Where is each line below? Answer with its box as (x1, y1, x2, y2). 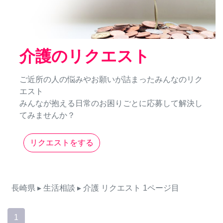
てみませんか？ (19, 111, 75, 120)
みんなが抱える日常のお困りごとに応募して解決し (19, 99, 203, 108)
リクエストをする (30, 138, 94, 147)
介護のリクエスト (19, 47, 150, 66)
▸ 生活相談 (37, 184, 75, 193)
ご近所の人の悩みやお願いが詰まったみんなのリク (19, 75, 203, 84)
